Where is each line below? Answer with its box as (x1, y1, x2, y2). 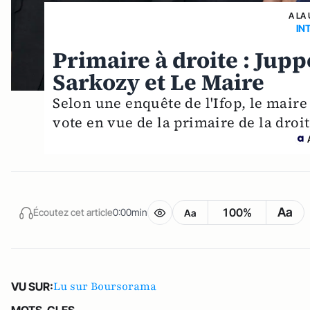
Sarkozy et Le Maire (53, 66, 265, 98)
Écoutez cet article (33, 206, 113, 219)
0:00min (113, 206, 147, 219)
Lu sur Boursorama (53, 278, 156, 294)
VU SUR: (11, 279, 53, 293)
